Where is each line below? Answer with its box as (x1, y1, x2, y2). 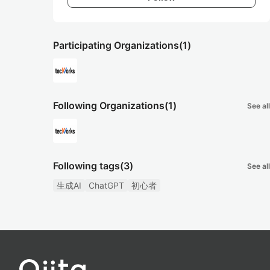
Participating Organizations (53, 39, 179, 51)
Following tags (53, 160, 120, 172)
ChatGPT (89, 180, 124, 190)
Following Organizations (53, 99, 165, 111)
